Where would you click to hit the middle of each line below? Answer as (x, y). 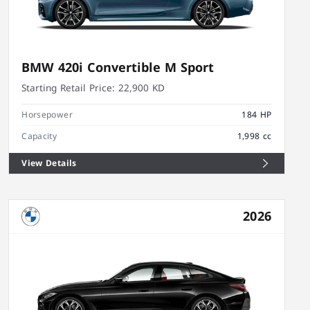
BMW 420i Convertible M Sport (118, 68)
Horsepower (47, 115)
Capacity (39, 136)
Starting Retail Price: (69, 88)
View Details (49, 163)
